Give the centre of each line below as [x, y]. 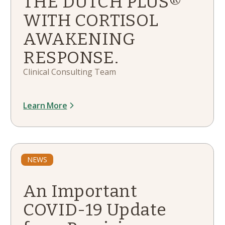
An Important [80, 191]
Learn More [45, 105]
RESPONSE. [71, 58]
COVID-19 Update [95, 210]
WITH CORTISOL [91, 20]
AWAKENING [79, 39]
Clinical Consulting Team [70, 72]
